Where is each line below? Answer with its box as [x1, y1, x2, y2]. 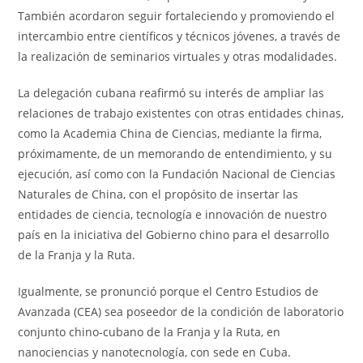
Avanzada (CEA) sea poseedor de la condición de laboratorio [18, 303, 344, 319]
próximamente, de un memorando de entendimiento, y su [18, 145, 333, 161]
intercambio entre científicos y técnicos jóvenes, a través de [18, 28, 341, 44]
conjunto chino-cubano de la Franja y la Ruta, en [18, 323, 281, 340]
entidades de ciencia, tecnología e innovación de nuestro [18, 206, 327, 222]
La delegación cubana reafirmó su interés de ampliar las [18, 84, 325, 100]
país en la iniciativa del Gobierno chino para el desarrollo [18, 226, 330, 242]
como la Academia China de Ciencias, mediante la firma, [18, 125, 322, 141]
